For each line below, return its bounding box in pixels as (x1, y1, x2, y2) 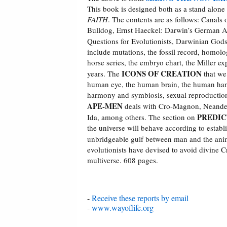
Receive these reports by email (92, 193, 188, 204)
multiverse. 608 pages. (87, 155, 158, 166)
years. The (87, 68, 122, 79)
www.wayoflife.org (92, 202, 154, 213)
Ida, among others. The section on (87, 112, 197, 123)
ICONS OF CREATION (122, 68, 202, 80)
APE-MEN (87, 100, 123, 112)
